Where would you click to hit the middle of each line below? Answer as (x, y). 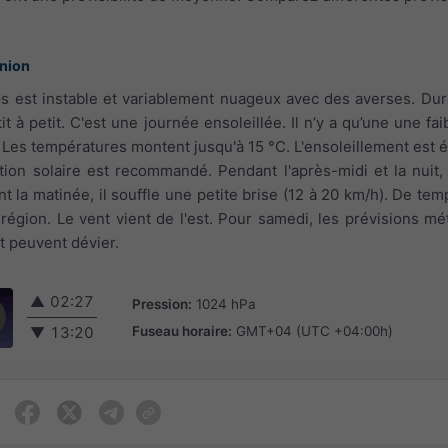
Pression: (162, 303)
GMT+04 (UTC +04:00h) (314, 330)
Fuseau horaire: (182, 330)
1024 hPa (226, 303)
